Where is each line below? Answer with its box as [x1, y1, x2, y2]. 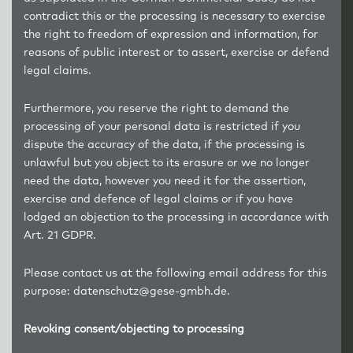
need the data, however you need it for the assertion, [24, 176, 306, 187]
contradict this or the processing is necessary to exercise [24, 11, 325, 22]
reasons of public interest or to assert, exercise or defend [24, 47, 329, 58]
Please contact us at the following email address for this [24, 268, 327, 279]
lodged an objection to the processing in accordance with [24, 212, 329, 223]
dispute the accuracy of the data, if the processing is [24, 139, 305, 150]
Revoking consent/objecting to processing [24, 324, 244, 335]
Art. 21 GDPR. [24, 230, 96, 241]
